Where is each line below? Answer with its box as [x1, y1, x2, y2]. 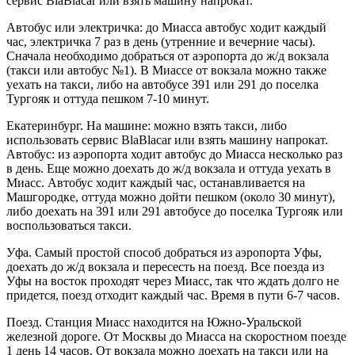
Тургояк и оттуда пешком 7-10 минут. [6, 92, 209, 106]
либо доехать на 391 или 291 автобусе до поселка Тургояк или [6, 204, 343, 219]
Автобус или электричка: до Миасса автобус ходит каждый [6, 21, 326, 35]
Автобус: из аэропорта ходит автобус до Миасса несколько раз [6, 147, 342, 162]
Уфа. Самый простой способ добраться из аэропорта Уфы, [6, 246, 322, 260]
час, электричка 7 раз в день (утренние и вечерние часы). [6, 35, 315, 49]
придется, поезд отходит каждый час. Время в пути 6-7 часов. [6, 288, 340, 303]
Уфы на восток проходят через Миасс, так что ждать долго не [6, 274, 339, 288]
